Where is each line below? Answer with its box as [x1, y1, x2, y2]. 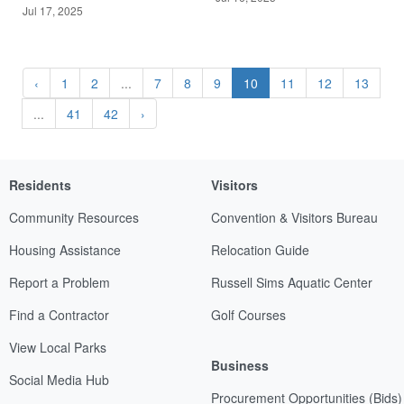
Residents [9, 175, 71, 194]
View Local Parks [9, 337, 106, 356]
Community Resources [9, 207, 139, 226]
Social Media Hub [9, 370, 109, 389]
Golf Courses [211, 305, 286, 324]
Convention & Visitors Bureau [211, 207, 378, 226]
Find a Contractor [9, 305, 109, 324]
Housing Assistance [9, 240, 121, 259]
